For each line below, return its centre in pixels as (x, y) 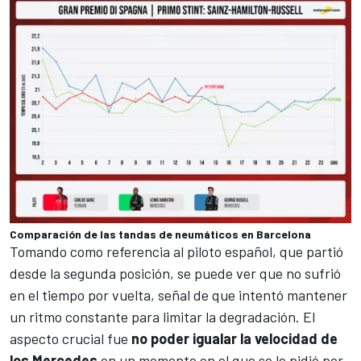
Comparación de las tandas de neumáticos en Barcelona (160, 234)
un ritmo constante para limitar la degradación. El (162, 316)
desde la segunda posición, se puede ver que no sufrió (175, 273)
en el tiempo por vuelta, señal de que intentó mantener (178, 295)
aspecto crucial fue (71, 338)
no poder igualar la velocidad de (234, 338)
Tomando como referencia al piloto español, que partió (176, 251)
